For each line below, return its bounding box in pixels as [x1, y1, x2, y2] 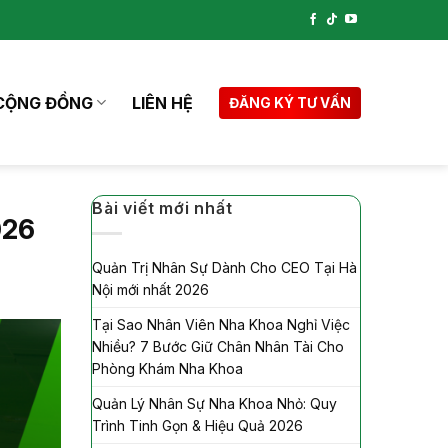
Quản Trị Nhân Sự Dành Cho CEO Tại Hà [92, 258, 357, 276]
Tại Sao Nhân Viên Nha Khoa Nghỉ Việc [92, 315, 350, 333]
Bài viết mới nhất [92, 198, 233, 218]
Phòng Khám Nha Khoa [92, 359, 243, 377]
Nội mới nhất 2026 [92, 280, 209, 298]
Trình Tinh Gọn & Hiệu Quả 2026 [92, 416, 303, 434]
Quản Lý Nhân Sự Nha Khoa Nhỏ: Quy [92, 394, 337, 412]
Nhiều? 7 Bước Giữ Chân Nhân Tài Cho [92, 337, 344, 355]
